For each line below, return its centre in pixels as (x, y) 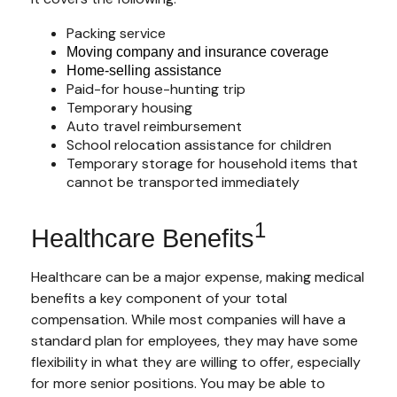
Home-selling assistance (144, 71)
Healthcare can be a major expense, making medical (198, 276)
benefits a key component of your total (159, 298)
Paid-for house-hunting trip (156, 90)
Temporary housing (129, 108)
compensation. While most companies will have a (188, 319)
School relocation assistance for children (199, 145)
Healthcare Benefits (143, 238)
